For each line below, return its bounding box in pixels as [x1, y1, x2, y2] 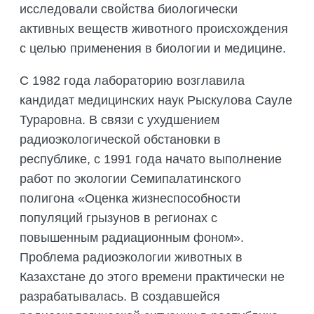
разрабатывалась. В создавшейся [20, 289, 220, 304]
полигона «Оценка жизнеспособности [20, 191, 240, 206]
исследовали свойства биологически [20, 2, 238, 17]
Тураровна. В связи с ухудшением [20, 113, 219, 128]
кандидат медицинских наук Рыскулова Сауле [20, 93, 292, 108]
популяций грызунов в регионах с [20, 211, 217, 226]
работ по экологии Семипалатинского [20, 172, 241, 186]
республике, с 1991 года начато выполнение [20, 152, 282, 167]
